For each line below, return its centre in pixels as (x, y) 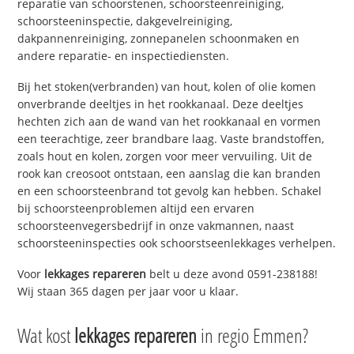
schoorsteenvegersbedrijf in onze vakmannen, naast (156, 226)
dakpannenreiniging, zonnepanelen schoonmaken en (159, 39)
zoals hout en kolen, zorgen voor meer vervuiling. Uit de (165, 156)
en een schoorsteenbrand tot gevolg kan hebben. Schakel (170, 191)
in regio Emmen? (253, 335)
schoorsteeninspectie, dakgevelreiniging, (125, 21)
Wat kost (46, 335)
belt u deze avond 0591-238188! (232, 273)
